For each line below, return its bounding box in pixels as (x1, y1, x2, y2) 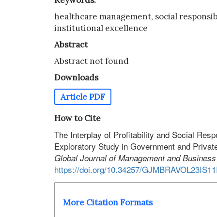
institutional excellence (54, 23, 148, 33)
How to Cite (54, 113, 101, 124)
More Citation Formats (63, 197, 153, 208)
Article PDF (61, 92, 105, 102)
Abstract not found (54, 56, 129, 66)
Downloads (54, 72, 98, 83)
